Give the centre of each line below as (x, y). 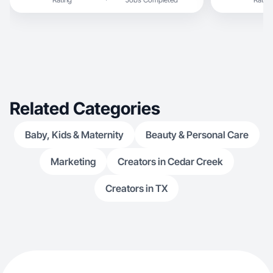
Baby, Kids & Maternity (74, 135)
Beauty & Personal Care (197, 135)
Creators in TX (136, 188)
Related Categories (85, 108)
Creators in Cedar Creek (170, 161)
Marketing (73, 161)
